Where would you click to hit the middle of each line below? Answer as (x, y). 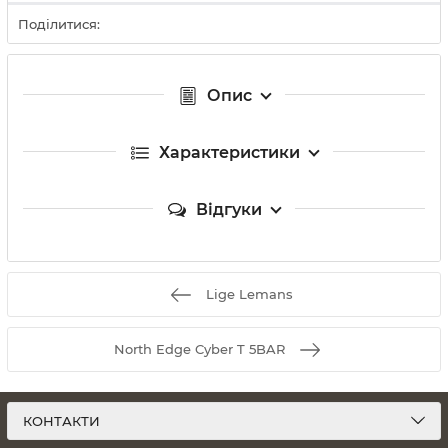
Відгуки (229, 209)
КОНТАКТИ (61, 421)
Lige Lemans (249, 294)
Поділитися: (59, 24)
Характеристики (229, 152)
